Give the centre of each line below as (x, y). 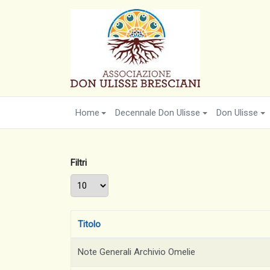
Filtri (79, 163)
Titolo (89, 224)
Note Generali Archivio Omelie (137, 252)
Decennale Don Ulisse (158, 113)
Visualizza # (71, 174)
